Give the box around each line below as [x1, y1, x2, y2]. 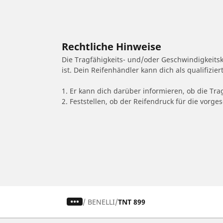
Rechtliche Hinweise [62, 39, 161, 53]
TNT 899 [118, 197, 146, 207]
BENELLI [88, 197, 115, 207]
